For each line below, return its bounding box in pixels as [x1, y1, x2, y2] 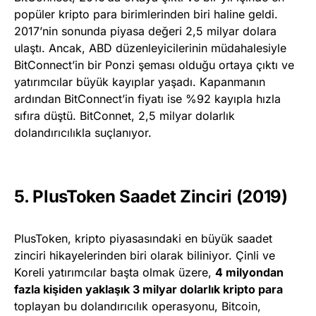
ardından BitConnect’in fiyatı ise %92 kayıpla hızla [14, 92, 281, 107]
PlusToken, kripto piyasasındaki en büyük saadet [14, 231, 272, 246]
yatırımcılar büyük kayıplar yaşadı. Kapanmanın [14, 75, 265, 90]
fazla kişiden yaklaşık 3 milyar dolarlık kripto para [14, 282, 283, 297]
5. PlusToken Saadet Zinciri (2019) [14, 186, 288, 207]
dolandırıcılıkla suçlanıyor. [14, 126, 152, 140]
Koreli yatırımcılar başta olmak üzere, [14, 265, 215, 280]
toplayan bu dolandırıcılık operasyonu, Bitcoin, [14, 299, 261, 314]
